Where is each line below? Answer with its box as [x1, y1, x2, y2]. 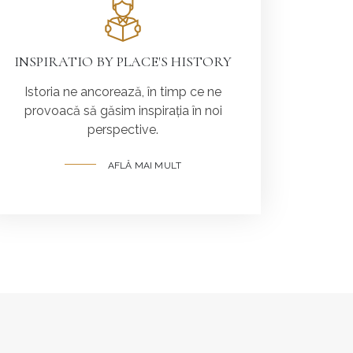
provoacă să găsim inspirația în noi [24, 102, 222, 118]
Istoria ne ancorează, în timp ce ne [24, 84, 221, 99]
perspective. [87, 121, 158, 137]
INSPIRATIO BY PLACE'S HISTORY [14, 52, 232, 70]
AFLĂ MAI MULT [107, 159, 182, 171]
